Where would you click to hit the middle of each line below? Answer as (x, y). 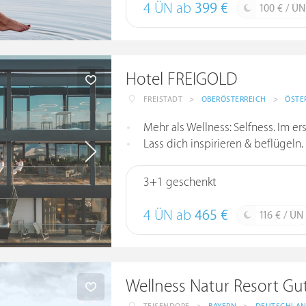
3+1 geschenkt (179, 182)
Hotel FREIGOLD (181, 80)
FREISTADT (163, 99)
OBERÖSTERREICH (234, 99)
